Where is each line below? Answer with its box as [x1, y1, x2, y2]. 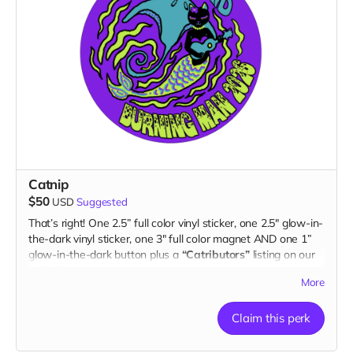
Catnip [28, 175, 69, 192]
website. [28, 262, 70, 277]
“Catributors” [181, 247, 253, 262]
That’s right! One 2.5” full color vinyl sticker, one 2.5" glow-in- [28, 215, 324, 230]
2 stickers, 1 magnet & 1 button [28, 284, 181, 299]
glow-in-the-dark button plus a [28, 247, 182, 262]
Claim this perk [232, 310, 310, 325]
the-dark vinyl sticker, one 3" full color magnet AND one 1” [28, 231, 312, 246]
